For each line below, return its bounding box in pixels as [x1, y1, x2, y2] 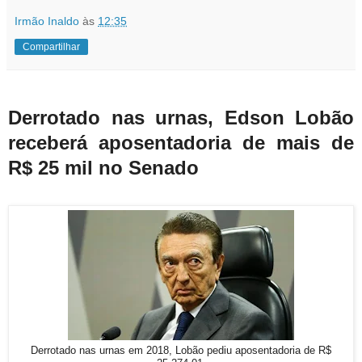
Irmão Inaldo [15, 14, 79, 27]
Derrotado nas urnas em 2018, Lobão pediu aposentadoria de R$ [31, 345, 331, 357]
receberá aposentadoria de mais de [8, 132, 354, 154]
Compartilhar [23, 40, 80, 53]
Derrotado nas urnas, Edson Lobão [8, 107, 354, 129]
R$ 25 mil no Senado [8, 157, 204, 179]
